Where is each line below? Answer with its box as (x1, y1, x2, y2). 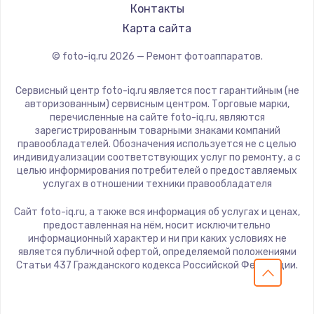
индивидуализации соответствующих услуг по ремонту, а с (13, 151, 301, 164)
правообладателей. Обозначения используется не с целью (18, 138, 296, 151)
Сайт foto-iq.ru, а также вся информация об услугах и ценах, (14, 206, 300, 219)
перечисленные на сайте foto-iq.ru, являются (49, 111, 265, 124)
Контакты (130, 2, 184, 16)
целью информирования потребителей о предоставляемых (17, 165, 297, 177)
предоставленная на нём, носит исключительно (43, 219, 271, 232)
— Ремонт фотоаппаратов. (134, 50, 263, 63)
